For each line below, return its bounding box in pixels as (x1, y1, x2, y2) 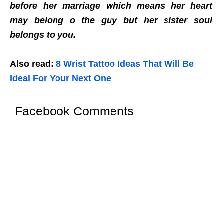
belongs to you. (10, 29, 76, 40)
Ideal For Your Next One (10, 73, 111, 83)
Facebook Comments (15, 104, 134, 118)
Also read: (10, 58, 56, 69)
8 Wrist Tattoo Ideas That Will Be (56, 58, 194, 69)
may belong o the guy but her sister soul (10, 15, 212, 25)
